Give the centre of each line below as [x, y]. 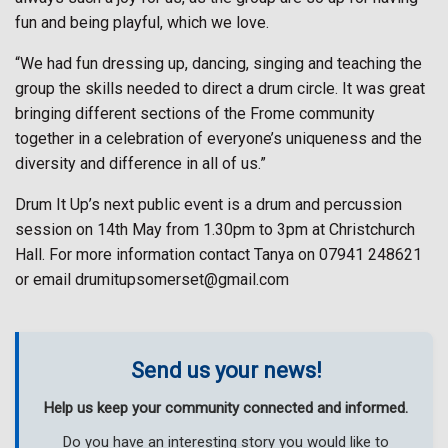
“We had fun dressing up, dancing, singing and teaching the [218, 63]
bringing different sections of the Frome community [195, 113]
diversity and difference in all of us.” [140, 163]
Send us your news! [226, 370]
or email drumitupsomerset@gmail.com [152, 279]
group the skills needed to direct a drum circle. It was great [220, 88]
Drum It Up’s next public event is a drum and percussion [208, 204]
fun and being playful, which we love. [142, 22]
